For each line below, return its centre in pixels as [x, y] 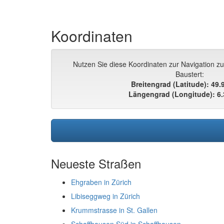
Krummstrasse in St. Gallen [114, 210]
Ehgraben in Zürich [101, 182]
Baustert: [190, 74]
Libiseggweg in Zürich [105, 196]
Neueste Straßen [96, 163]
